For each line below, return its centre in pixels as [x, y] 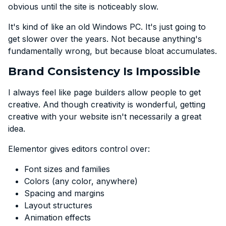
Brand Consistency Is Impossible [104, 71]
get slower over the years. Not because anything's [105, 39]
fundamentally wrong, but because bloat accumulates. [112, 51]
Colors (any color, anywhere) [81, 181]
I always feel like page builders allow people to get [104, 92]
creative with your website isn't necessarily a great [105, 116]
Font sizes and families [67, 169]
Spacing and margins [64, 193]
